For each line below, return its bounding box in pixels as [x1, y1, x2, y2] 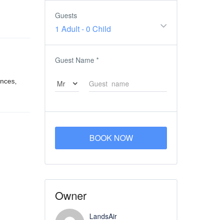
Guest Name [55, 55, 94, 65]
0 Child [86, 23, 111, 34]
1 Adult [55, 23, 80, 34]
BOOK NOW [89, 132, 133, 143]
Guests [55, 10, 77, 20]
